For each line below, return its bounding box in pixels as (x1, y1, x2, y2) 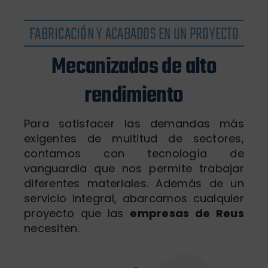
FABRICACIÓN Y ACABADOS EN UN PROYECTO (29, 21, 239, 47)
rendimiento (84, 78, 184, 113)
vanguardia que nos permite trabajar (23, 160, 245, 176)
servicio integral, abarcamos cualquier (23, 190, 245, 206)
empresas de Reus (130, 205, 245, 221)
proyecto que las (23, 205, 130, 221)
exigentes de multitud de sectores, (23, 130, 245, 146)
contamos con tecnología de (23, 145, 245, 161)
